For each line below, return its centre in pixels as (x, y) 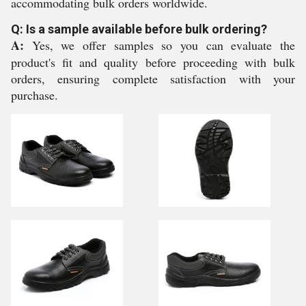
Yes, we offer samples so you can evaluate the (159, 45)
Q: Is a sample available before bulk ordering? (139, 29)
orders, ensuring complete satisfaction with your (153, 79)
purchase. (34, 95)
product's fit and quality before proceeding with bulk (153, 62)
